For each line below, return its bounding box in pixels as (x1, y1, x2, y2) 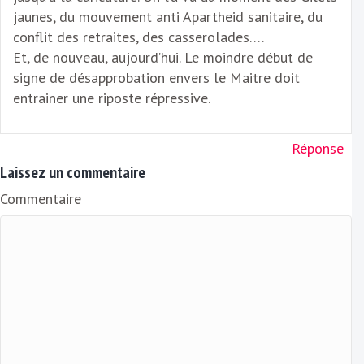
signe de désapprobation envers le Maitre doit (13, 68, 300, 88)
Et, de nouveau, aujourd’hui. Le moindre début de (13, 48, 313, 67)
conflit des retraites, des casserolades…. (13, 28, 264, 47)
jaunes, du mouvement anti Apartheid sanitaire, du (13, 7, 323, 27)
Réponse (292, 139, 344, 158)
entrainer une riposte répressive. (13, 89, 210, 108)
